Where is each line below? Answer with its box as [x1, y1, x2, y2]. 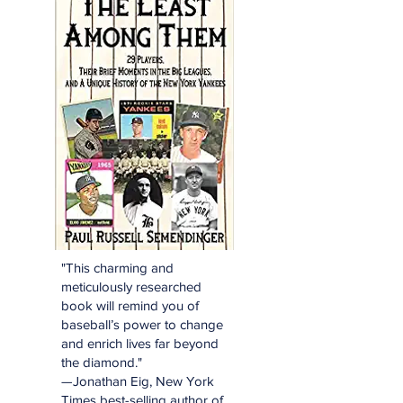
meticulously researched [61, 279, 201, 295]
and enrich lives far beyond [61, 336, 219, 352]
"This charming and [61, 260, 174, 276]
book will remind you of [61, 298, 199, 314]
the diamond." [61, 354, 142, 371]
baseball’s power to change [61, 317, 223, 333]
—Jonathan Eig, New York [61, 373, 214, 390]
